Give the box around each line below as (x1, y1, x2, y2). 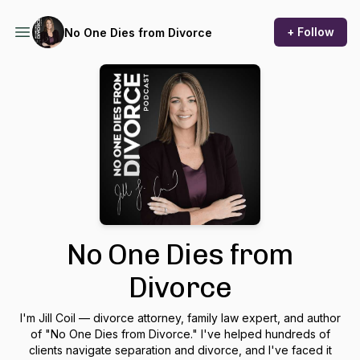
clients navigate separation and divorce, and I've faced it (28, 343, 332, 357)
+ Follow (287, 25, 334, 39)
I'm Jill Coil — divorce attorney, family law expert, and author (19, 311, 341, 325)
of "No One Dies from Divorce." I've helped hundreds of (30, 327, 330, 341)
